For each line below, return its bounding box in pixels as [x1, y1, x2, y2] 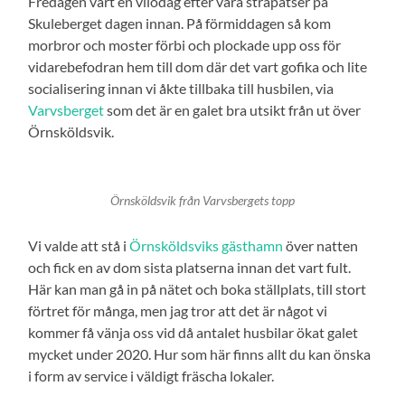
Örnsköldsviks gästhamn [129, 236, 284, 254]
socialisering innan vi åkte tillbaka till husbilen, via [28, 79, 334, 97]
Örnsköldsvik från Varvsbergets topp [109, 193, 295, 208]
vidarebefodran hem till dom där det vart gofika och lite [28, 57, 368, 75]
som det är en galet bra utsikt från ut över [104, 100, 362, 118]
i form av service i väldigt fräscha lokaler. [28, 366, 275, 384]
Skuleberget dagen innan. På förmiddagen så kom [28, 14, 332, 32]
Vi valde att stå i [28, 236, 130, 254]
